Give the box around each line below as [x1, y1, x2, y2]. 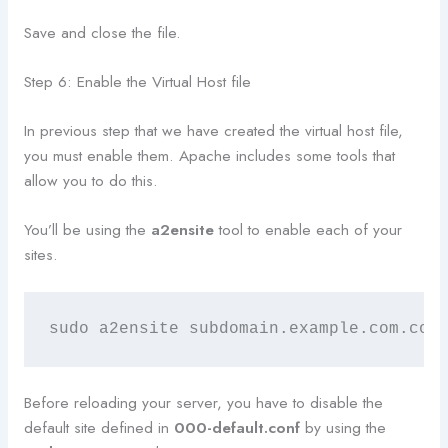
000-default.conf [173, 416, 300, 440]
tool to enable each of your [213, 218, 402, 242]
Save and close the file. [23, 20, 181, 44]
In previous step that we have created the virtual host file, [23, 118, 403, 142]
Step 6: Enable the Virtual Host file [23, 70, 251, 94]
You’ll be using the [23, 218, 151, 242]
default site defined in [23, 416, 174, 440]
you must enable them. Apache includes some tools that [23, 143, 395, 167]
